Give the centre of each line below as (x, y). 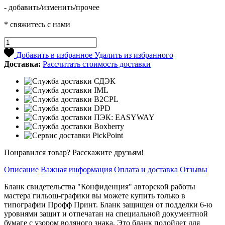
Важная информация (76, 169)
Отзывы (194, 169)
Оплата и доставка (146, 169)
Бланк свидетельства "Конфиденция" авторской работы (100, 186)
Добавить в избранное (54, 55)
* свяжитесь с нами (37, 24)
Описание (21, 169)
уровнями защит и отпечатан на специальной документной (106, 213)
